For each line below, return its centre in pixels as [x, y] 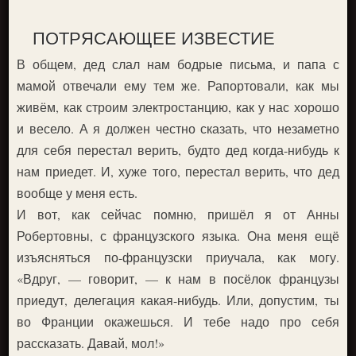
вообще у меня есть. [77, 192]
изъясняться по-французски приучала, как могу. [178, 257]
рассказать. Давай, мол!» [91, 342]
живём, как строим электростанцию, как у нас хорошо [178, 106]
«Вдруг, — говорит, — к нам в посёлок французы [178, 278]
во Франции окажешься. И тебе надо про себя [178, 321]
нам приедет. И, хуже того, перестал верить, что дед [178, 171]
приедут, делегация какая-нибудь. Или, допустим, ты [178, 300]
